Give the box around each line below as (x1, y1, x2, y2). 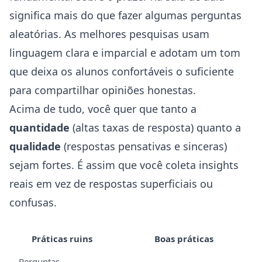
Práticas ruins (32, 233, 92, 244)
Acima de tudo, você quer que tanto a (9, 102, 196, 116)
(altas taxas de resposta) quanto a (70, 120, 241, 135)
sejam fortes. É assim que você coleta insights (9, 158, 239, 172)
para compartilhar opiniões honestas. (9, 83, 196, 97)
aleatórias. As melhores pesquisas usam (9, 27, 209, 41)
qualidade (9, 139, 61, 153)
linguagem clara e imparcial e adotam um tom (9, 46, 240, 60)
